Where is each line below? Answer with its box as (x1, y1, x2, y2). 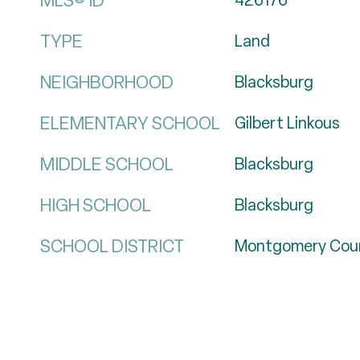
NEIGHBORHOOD (40, 71, 174, 94)
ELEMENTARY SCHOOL (40, 112, 220, 135)
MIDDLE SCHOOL (40, 153, 174, 176)
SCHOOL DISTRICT (40, 235, 184, 258)
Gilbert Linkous (234, 112, 340, 133)
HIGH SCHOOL (40, 194, 151, 217)
